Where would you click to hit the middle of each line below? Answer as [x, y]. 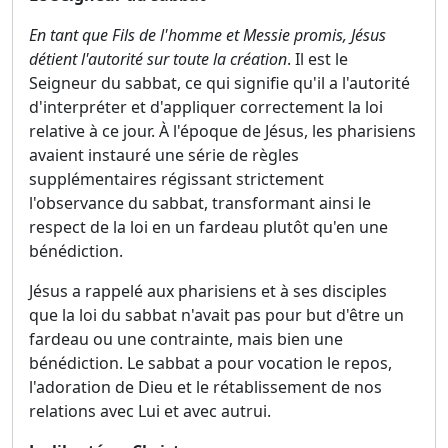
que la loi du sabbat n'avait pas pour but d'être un [216, 315]
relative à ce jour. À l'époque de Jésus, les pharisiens [222, 131]
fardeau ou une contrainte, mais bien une [186, 339]
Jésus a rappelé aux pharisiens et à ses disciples [208, 291]
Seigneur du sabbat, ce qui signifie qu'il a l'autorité [219, 83]
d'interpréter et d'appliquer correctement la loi [206, 107]
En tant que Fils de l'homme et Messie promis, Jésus [207, 35]
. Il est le [317, 59]
